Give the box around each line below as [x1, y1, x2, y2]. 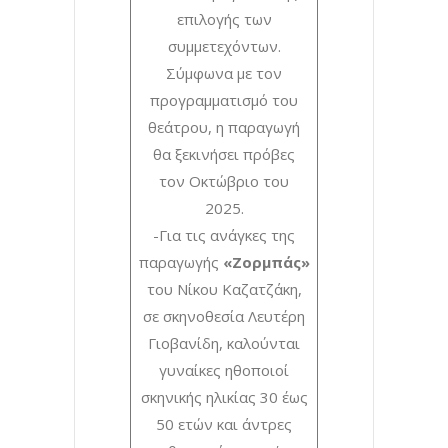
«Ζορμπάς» [222, 251, 310, 272]
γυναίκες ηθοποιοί [159, 359, 289, 380]
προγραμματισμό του [150, 89, 298, 110]
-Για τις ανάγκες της [153, 224, 295, 245]
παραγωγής [138, 251, 223, 272]
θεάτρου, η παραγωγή [148, 116, 300, 137]
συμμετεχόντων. [167, 35, 281, 56]
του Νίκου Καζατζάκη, [146, 278, 302, 299]
